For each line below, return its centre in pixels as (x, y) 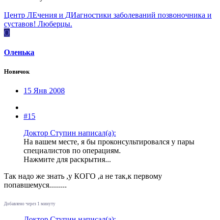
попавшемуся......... (35, 185)
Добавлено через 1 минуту (30, 204)
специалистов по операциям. (72, 151)
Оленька (19, 52)
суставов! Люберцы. (38, 24)
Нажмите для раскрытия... (67, 160)
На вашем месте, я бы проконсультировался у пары (109, 142)
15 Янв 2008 (44, 91)
